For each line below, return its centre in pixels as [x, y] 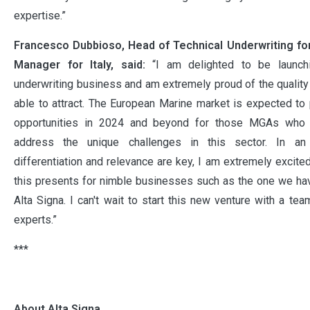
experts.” [35, 219]
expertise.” [40, 15]
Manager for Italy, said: [80, 64]
